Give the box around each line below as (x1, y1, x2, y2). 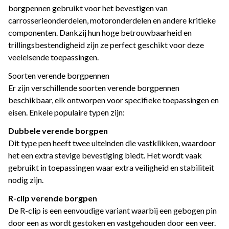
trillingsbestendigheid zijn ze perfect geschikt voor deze (8, 40, 204, 50)
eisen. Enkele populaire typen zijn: (8, 107, 125, 118)
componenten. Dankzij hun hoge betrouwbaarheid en (8, 28, 192, 38)
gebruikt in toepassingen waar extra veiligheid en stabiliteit (8, 163, 214, 173)
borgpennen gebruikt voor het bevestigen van (8, 3, 168, 13)
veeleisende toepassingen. (8, 52, 99, 62)
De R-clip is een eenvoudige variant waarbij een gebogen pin (8, 205, 217, 216)
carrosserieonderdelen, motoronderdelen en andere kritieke (8, 15, 216, 26)
